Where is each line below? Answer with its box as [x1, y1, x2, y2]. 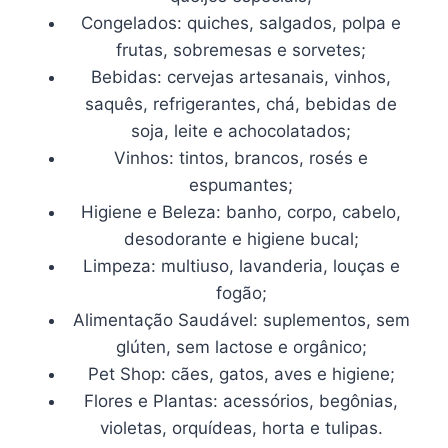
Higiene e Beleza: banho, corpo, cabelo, [81, 201, 401, 222]
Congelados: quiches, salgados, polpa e [81, 12, 401, 33]
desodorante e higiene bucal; [123, 228, 359, 249]
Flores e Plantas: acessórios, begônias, [84, 390, 398, 411]
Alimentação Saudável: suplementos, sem [72, 309, 410, 330]
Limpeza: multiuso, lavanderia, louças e [82, 255, 400, 276]
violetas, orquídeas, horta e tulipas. [99, 417, 383, 438]
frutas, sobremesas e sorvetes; [116, 39, 366, 60]
